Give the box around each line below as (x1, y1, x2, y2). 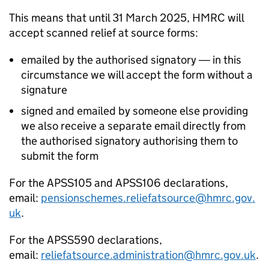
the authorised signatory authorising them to (21, 134, 238, 148)
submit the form (21, 149, 98, 163)
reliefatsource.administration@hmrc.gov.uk (41, 248, 256, 262)
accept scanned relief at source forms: (9, 26, 198, 40)
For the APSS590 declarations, (9, 233, 162, 247)
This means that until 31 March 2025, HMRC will (9, 11, 244, 25)
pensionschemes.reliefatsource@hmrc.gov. (41, 191, 255, 205)
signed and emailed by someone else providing (21, 104, 248, 118)
